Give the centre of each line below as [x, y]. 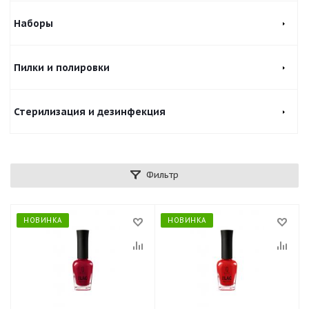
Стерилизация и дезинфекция [90, 112]
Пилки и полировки [62, 68]
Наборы [33, 23]
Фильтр [162, 175]
